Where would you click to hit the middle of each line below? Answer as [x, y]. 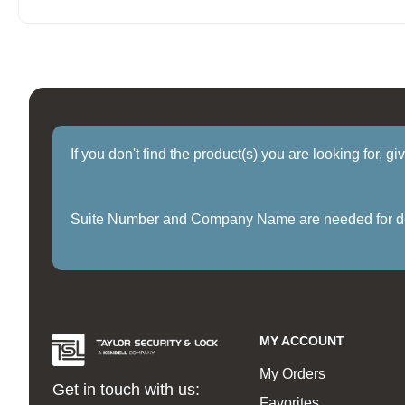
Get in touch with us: [126, 389]
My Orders [293, 374]
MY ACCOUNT [302, 341]
